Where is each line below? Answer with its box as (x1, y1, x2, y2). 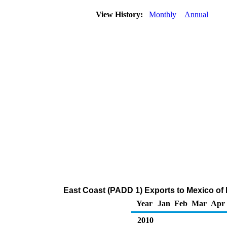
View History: (94, 10, 147, 19)
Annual (184, 10, 208, 19)
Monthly (149, 10, 176, 19)
